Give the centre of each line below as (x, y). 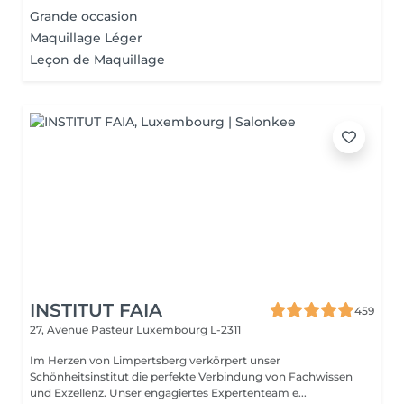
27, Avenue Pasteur (83, 330)
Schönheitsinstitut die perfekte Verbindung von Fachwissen (191, 376)
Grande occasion (84, 16)
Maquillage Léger (86, 38)
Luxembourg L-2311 (188, 330)
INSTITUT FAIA (96, 310)
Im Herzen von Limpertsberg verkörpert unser (155, 360)
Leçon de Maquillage (97, 60)
